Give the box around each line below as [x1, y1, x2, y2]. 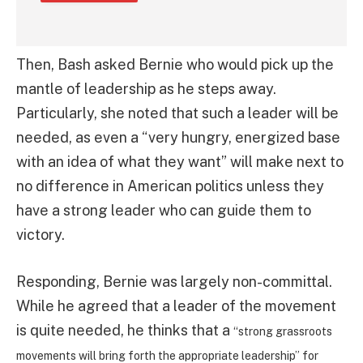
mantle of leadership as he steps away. [16, 80, 276, 98]
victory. [16, 226, 65, 244]
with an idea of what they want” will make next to [16, 153, 344, 171]
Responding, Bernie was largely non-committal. [16, 273, 332, 291]
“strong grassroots [233, 325, 332, 339]
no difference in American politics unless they [16, 177, 324, 195]
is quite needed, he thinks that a [16, 322, 233, 340]
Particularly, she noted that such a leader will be [16, 105, 339, 122]
